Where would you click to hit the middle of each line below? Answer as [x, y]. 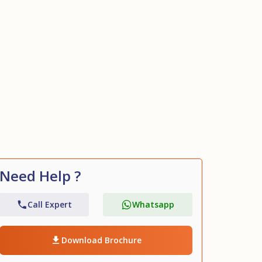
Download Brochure [101, 240]
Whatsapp [153, 204]
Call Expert [50, 204]
